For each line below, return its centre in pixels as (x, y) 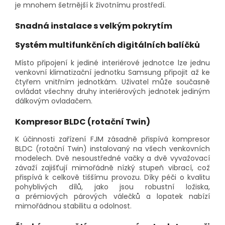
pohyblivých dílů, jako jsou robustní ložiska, (113, 187)
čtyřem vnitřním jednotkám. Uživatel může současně (113, 82)
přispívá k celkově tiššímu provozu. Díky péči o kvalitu (113, 178)
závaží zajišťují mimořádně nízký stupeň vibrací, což (113, 168)
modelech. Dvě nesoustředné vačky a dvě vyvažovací (113, 158)
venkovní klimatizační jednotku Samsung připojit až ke (113, 72)
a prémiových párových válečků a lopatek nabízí (113, 197)
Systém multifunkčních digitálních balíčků (107, 45)
